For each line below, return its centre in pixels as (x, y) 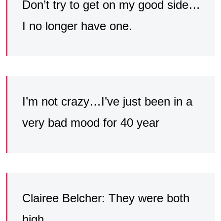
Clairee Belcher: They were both (106, 198)
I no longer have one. (77, 26)
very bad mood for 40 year (91, 122)
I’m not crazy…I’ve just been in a (107, 101)
